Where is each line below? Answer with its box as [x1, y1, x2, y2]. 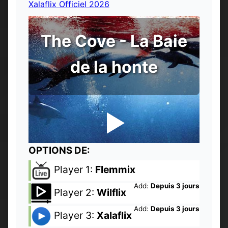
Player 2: [51, 186, 97, 198]
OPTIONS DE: [28, 144, 90, 156]
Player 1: [51, 163, 95, 176]
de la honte [70, 56, 158, 77]
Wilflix [97, 186, 126, 198]
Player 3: [51, 209, 97, 221]
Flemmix [95, 163, 135, 176]
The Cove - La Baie [41, 31, 187, 51]
